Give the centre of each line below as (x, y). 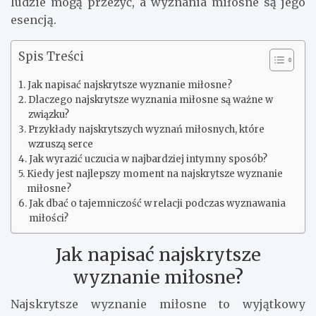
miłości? (48, 219)
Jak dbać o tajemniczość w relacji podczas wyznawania (157, 204)
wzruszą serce (60, 145)
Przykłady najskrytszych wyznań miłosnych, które (146, 130)
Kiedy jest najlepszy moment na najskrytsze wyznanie (154, 174)
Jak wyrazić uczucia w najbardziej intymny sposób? (148, 159)
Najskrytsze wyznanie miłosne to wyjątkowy (158, 304)
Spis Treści (51, 57)
